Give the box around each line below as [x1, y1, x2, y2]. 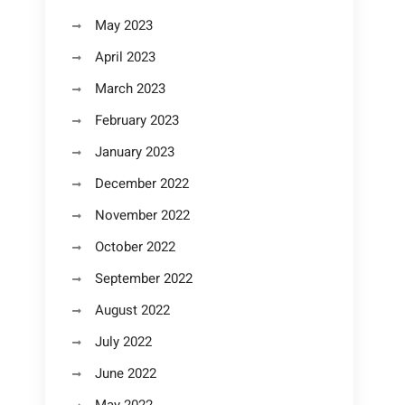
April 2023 [95, 47, 155, 67]
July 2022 [95, 332, 152, 352]
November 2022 [95, 205, 190, 225]
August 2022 [95, 300, 170, 320]
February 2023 [95, 110, 179, 130]
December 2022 [95, 174, 189, 193]
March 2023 [95, 79, 165, 99]
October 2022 [95, 237, 175, 257]
